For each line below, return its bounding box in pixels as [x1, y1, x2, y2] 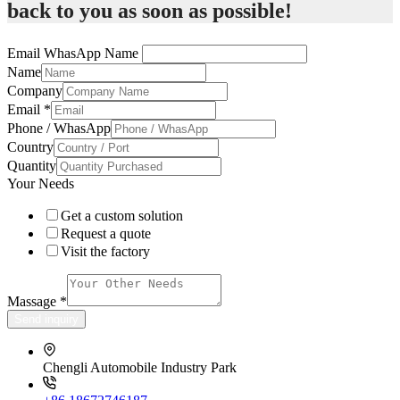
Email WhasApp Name [7, 45, 138, 61]
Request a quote [61, 225, 151, 241]
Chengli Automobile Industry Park [43, 359, 237, 375]
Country [7, 138, 54, 154]
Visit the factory [61, 243, 150, 259]
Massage [7, 293, 60, 309]
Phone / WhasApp [7, 120, 111, 136]
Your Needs [7, 175, 74, 191]
